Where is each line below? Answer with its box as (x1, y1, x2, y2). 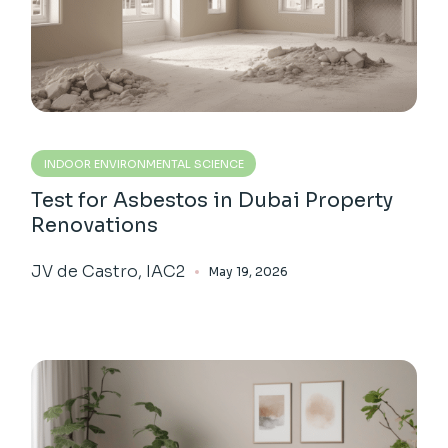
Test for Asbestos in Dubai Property (31, 187, 394, 213)
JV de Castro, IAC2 (31, 260, 186, 282)
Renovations (31, 212, 159, 238)
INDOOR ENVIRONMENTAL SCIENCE (44, 156, 245, 171)
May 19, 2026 (209, 263, 289, 279)
